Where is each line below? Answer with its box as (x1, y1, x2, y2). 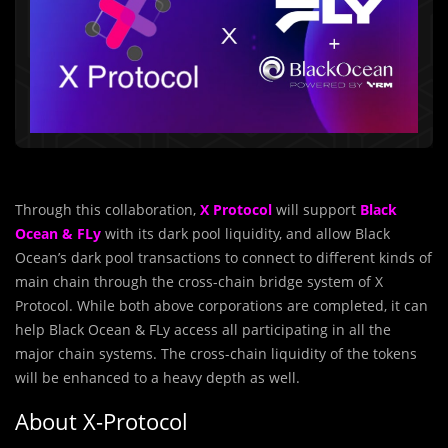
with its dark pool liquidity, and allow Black (101, 224, 390, 243)
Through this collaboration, (15, 200, 200, 219)
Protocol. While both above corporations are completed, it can (15, 296, 428, 315)
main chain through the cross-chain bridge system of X (15, 272, 383, 291)
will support (272, 200, 360, 219)
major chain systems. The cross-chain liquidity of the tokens (15, 344, 417, 363)
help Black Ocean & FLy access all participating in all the (15, 320, 391, 339)
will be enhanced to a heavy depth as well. (15, 368, 300, 387)
